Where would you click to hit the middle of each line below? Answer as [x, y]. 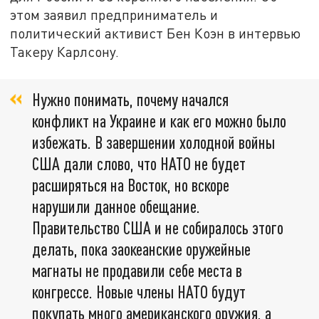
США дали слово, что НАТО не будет [139, 164]
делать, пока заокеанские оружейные [141, 249]
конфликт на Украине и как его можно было [159, 121]
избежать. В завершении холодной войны [153, 142]
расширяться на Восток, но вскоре [131, 185]
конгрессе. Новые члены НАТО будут [139, 292]
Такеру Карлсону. [65, 51]
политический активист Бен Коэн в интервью [156, 33]
